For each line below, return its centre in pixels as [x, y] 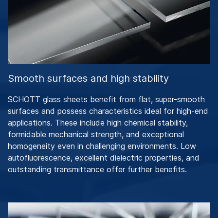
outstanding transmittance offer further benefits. [97, 170]
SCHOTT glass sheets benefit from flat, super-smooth [106, 100]
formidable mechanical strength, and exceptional [96, 135]
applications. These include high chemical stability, [98, 123]
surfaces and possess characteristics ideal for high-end [108, 111]
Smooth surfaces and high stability [88, 79]
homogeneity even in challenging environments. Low [102, 146]
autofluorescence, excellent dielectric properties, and [104, 158]
